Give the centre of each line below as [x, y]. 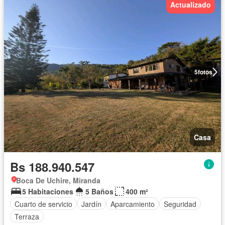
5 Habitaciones [48, 191]
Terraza [27, 216]
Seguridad [180, 204]
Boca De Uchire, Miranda [58, 180]
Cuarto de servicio [43, 204]
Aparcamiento [133, 204]
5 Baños [99, 191]
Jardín [91, 204]
